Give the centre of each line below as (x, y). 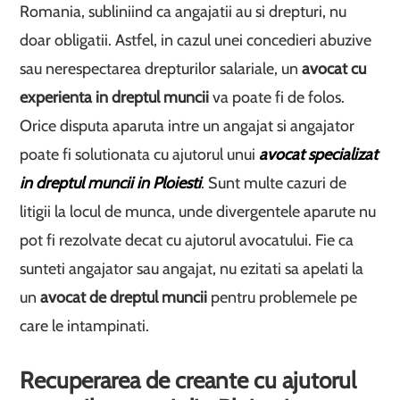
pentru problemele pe (284, 297)
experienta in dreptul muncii (117, 97)
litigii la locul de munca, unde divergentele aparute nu (198, 211)
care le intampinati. (85, 325)
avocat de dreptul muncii (124, 297)
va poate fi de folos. (279, 97)
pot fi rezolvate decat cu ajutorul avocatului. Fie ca (187, 240)
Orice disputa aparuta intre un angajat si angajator (187, 125)
